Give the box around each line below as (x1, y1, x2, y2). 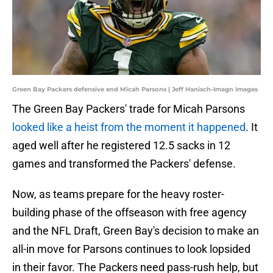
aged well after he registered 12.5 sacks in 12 (12, 139, 230, 152)
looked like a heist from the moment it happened (12, 121, 246, 134)
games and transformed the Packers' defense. (12, 157, 236, 171)
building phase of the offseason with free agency (12, 206, 247, 219)
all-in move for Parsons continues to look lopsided (12, 243, 250, 256)
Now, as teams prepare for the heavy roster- (12, 188, 224, 201)
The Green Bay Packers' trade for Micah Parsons (12, 102, 245, 116)
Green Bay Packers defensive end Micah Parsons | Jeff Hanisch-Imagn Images (12, 85, 258, 94)
